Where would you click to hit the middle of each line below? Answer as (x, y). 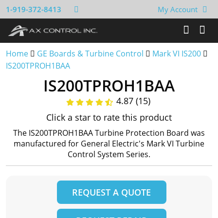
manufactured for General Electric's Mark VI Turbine (109, 144)
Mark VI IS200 (177, 54)
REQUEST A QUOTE (111, 192)
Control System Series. (109, 154)
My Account (178, 9)
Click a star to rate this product (109, 117)
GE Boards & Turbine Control (91, 54)
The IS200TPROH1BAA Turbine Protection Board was (109, 133)
